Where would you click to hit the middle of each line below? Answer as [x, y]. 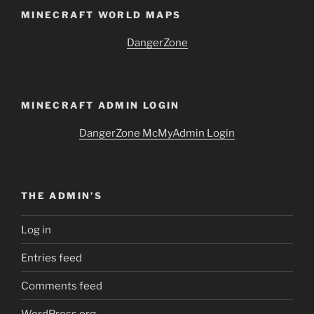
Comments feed [62, 286]
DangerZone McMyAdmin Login [157, 134]
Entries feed [52, 258]
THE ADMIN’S [62, 195]
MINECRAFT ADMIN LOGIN [101, 105]
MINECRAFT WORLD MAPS [101, 14]
